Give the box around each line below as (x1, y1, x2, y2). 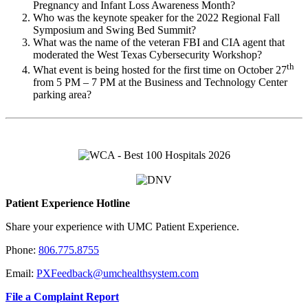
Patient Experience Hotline (5, 197, 130, 210)
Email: (5, 267, 36, 280)
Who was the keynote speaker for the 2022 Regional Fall (33, 11, 280, 23)
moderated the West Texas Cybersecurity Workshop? (33, 48, 262, 60)
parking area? (33, 89, 91, 101)
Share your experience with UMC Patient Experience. (5, 221, 239, 233)
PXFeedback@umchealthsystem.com (36, 267, 199, 280)
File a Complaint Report (5, 291, 119, 303)
